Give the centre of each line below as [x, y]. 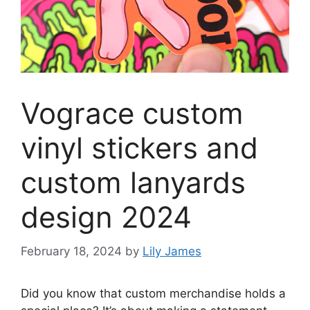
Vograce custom [132, 113]
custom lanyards [133, 183]
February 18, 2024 [71, 251]
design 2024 [106, 217]
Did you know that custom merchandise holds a [153, 293]
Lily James [172, 251]
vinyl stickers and [139, 148]
